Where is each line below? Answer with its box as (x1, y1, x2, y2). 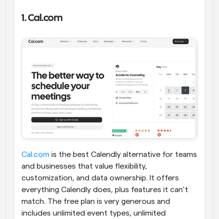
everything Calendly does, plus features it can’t (22, 186, 188, 194)
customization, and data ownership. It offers (22, 174, 179, 182)
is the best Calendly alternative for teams (49, 151, 197, 159)
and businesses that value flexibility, (22, 162, 147, 171)
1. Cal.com (22, 14, 63, 23)
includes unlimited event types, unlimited (22, 209, 166, 218)
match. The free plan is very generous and (22, 197, 170, 206)
